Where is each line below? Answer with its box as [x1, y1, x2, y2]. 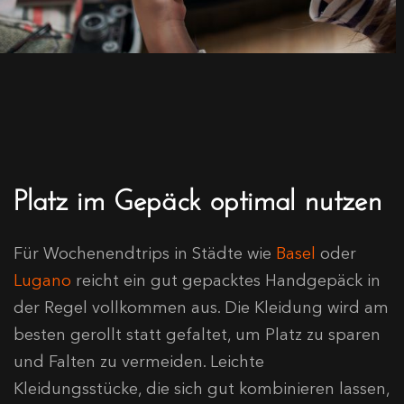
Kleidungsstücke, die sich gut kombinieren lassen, [14, 378, 390, 399]
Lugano [14, 270, 71, 290]
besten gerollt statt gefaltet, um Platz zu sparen [14, 324, 381, 344]
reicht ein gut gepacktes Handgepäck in [71, 270, 381, 290]
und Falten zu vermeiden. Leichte [14, 351, 264, 372]
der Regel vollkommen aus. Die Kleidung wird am [14, 297, 389, 317]
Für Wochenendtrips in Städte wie [14, 243, 276, 263]
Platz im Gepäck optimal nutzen [14, 172, 381, 217]
